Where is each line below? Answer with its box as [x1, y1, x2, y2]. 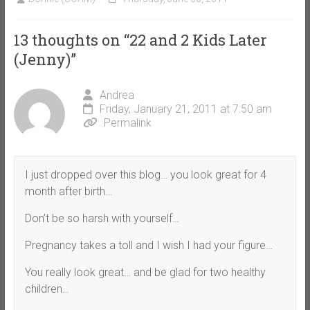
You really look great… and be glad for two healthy [24, 265, 266, 279]
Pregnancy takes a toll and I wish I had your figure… [24, 238, 273, 252]
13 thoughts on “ [13, 29, 129, 50]
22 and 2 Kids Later [129, 29, 267, 50]
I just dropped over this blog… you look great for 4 [24, 167, 266, 181]
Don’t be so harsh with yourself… [24, 211, 179, 225]
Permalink [103, 116, 152, 129]
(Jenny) [13, 48, 71, 69]
